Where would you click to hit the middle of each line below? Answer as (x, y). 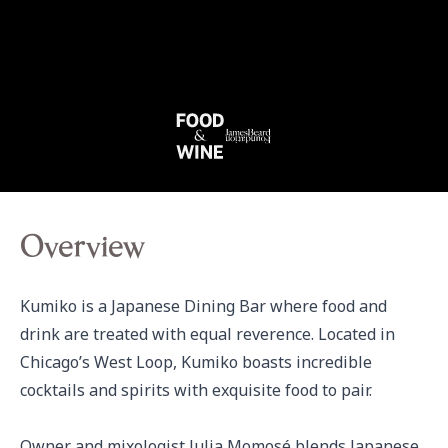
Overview (82, 250)
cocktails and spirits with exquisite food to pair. (196, 390)
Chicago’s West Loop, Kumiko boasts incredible (196, 362)
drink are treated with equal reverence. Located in (207, 334)
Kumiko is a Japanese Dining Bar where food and (203, 306)
